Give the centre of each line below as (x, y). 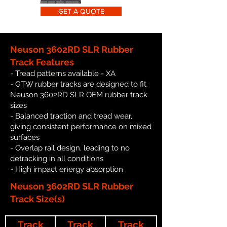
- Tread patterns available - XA (63, 73)
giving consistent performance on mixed (81, 126)
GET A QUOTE (81, 11)
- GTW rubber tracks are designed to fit (78, 84)
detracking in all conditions (57, 158)
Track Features (42, 62)
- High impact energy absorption (67, 169)
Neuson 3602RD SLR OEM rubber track (79, 94)
